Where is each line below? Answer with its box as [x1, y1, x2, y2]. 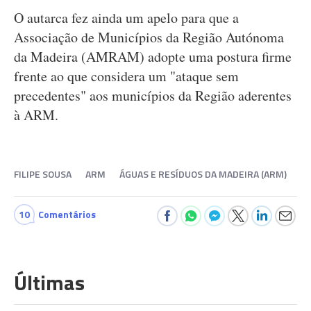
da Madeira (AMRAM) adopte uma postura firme [14, 47, 292, 66]
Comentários [38, 207, 96, 221]
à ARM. [14, 106, 58, 124]
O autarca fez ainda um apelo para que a [14, 8, 239, 27]
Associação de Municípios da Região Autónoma [14, 28, 284, 47]
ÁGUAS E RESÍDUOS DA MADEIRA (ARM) [119, 167, 287, 181]
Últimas [14, 267, 85, 299]
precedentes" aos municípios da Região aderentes [14, 86, 292, 105]
